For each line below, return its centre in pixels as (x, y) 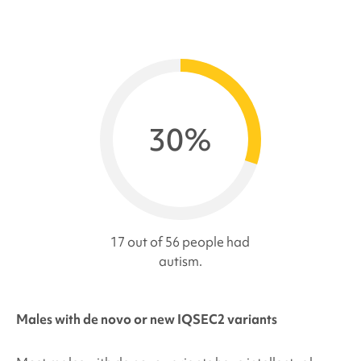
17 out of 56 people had (180, 241)
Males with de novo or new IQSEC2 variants (146, 319)
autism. (180, 261)
